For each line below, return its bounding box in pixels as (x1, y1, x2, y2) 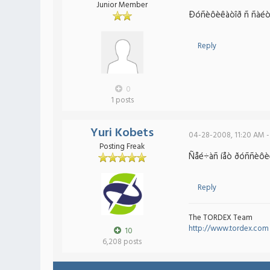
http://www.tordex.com (188, 222, 269, 235)
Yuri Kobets (90, 124, 154, 143)
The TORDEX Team (188, 212, 253, 224)
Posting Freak (99, 140, 145, 153)
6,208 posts (102, 236, 142, 248)
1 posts (110, 94, 134, 107)
